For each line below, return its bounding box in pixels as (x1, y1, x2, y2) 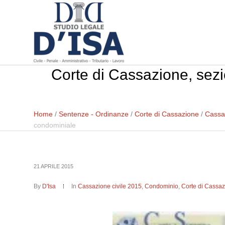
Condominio (145, 183, 179, 190)
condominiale (34, 121, 76, 129)
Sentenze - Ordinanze (59, 110, 129, 118)
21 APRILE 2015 (34, 163, 74, 169)
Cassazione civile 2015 (78, 183, 142, 190)
